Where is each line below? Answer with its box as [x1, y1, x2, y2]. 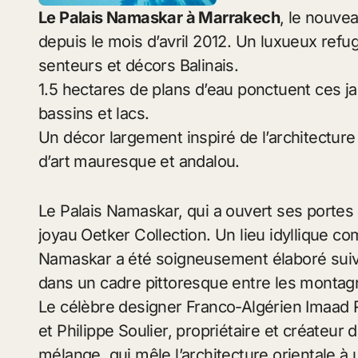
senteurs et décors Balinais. [38, 56, 239, 76]
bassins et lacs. [38, 104, 149, 124]
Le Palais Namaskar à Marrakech [38, 8, 280, 28]
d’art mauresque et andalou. [38, 152, 240, 172]
